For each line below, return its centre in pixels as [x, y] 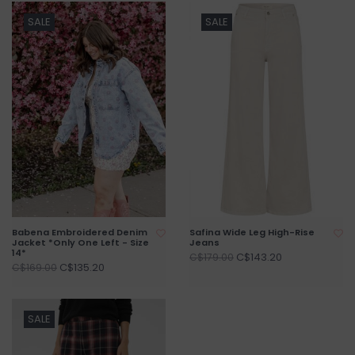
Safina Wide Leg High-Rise [252, 233]
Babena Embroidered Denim [80, 233]
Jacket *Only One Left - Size [80, 243]
